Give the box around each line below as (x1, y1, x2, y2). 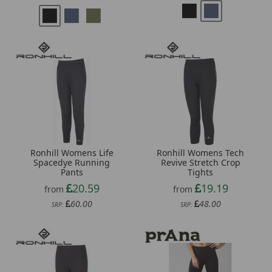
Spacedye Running (33, 156, 110, 168)
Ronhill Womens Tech (157, 146, 244, 158)
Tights (188, 166, 213, 178)
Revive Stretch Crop (160, 156, 240, 168)
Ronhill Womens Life (30, 146, 114, 158)
